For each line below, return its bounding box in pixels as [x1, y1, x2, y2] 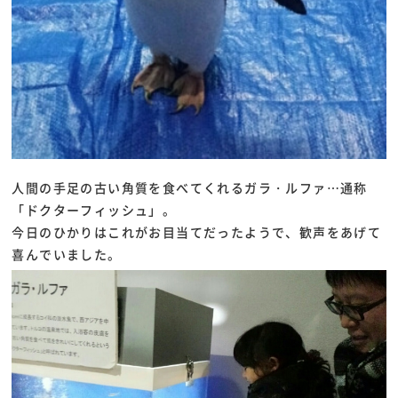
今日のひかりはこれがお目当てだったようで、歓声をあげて [12, 222, 382, 241]
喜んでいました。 [12, 244, 122, 263]
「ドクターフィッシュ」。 [12, 200, 177, 219]
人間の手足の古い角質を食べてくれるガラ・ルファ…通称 [12, 178, 368, 196]
